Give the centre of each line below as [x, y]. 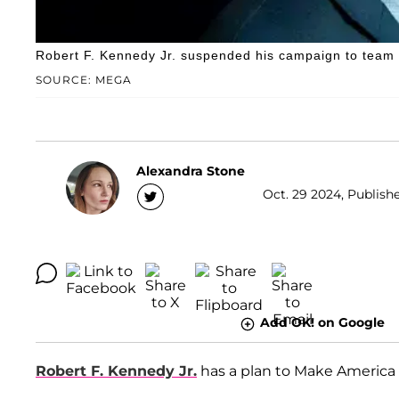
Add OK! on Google [322, 323]
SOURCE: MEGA [84, 80]
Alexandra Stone [191, 171]
